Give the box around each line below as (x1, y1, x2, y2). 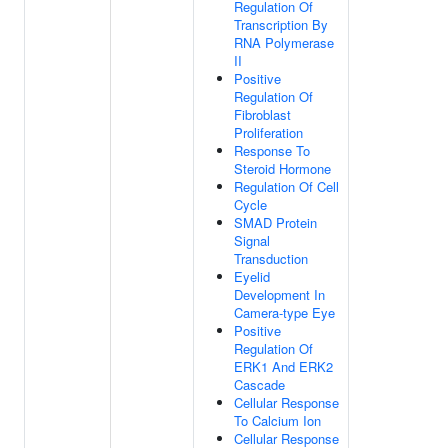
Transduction (234, 249, 308, 268)
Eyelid (234, 267, 270, 286)
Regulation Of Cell (234, 177, 339, 196)
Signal (234, 231, 270, 250)
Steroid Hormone (234, 159, 331, 178)
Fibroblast (234, 105, 291, 124)
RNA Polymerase (234, 33, 334, 52)
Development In (234, 285, 325, 304)
